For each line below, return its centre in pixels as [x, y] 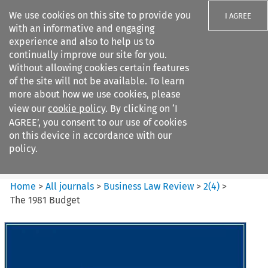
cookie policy [77, 109]
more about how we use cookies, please [95, 94]
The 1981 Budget [45, 200]
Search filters [110, 83]
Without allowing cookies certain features [99, 68]
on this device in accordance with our [90, 135]
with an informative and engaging [82, 28]
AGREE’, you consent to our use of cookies [98, 122]
